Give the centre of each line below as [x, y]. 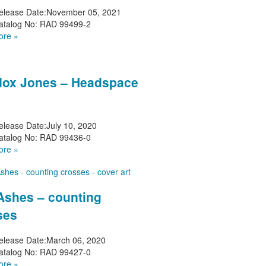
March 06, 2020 [76, 240]
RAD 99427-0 [64, 251]
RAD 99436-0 [64, 137]
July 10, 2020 [72, 125]
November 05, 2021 [84, 12]
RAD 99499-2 [64, 23]
